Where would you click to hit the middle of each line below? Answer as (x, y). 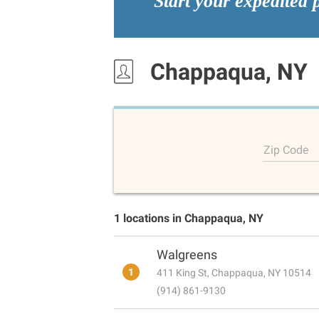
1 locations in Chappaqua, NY (189, 218)
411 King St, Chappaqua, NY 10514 (234, 272)
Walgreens (187, 254)
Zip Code (286, 150)
